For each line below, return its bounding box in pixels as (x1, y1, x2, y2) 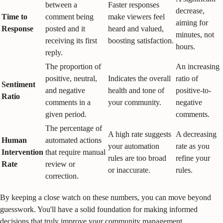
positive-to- (176, 86, 211, 95)
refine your (176, 153, 210, 162)
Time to (1, 12, 27, 21)
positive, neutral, (45, 74, 97, 83)
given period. (45, 110, 87, 118)
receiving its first (45, 36, 97, 45)
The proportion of (45, 62, 101, 71)
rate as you (176, 141, 210, 150)
